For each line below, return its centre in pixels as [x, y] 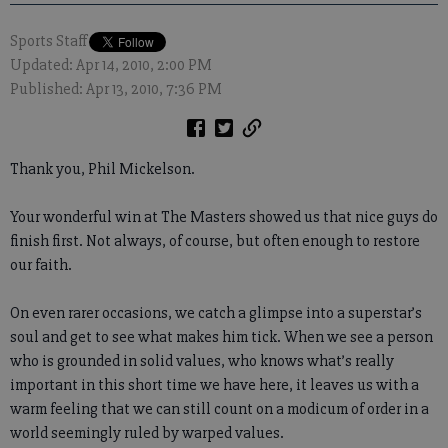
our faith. [41, 265]
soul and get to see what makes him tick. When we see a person [221, 337]
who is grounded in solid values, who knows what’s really [202, 361]
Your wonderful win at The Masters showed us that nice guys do [224, 217]
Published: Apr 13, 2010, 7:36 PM [116, 89]
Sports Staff [48, 41]
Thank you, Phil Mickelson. [102, 169]
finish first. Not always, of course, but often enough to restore [215, 241]
